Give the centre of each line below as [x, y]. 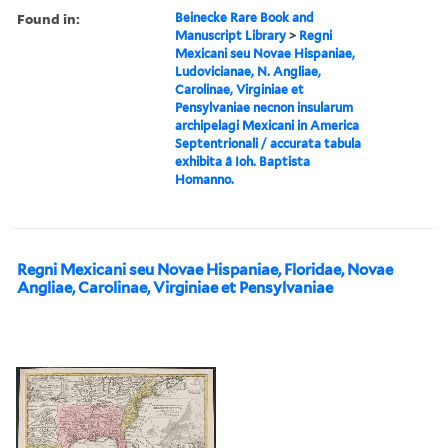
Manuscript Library [231, 35]
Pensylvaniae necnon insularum [264, 107]
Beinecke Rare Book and [245, 17]
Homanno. [205, 179]
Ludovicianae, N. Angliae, [248, 71]
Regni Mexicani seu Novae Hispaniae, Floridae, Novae [205, 269]
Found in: [48, 18]
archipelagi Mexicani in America [267, 125]
